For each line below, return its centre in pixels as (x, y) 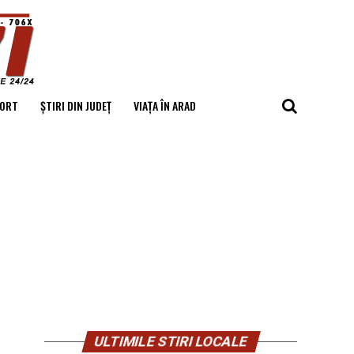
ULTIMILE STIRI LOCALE (171, 341)
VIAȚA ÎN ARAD (165, 105)
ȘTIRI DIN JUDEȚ (76, 105)
